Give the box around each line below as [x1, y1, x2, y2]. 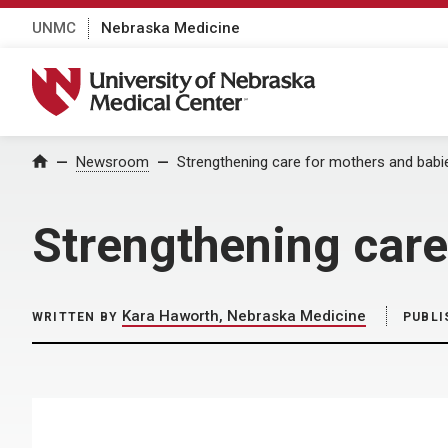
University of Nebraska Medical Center [31, 67, 341, 89]
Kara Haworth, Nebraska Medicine [122, 307, 366, 325]
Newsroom [76, 153, 149, 171]
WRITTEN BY [32, 310, 118, 324]
